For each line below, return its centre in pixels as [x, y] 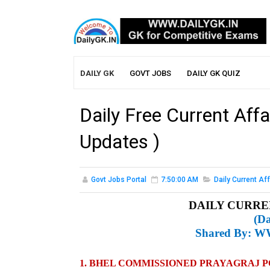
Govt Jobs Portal [119, 180]
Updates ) [120, 142]
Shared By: [225, 233]
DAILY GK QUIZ [214, 74]
